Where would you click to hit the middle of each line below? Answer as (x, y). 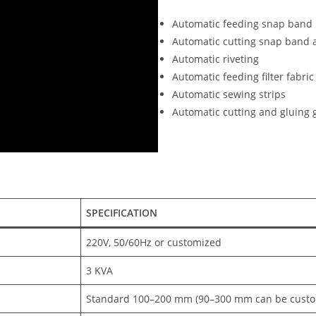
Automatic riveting (215, 59)
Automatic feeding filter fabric (243, 77)
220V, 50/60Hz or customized (154, 243)
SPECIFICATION (122, 213)
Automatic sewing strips (229, 95)
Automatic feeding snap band (242, 24)
